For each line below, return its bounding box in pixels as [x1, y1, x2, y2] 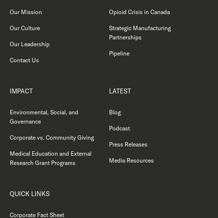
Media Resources [109, 157, 154, 164]
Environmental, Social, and [10, 109, 78, 116]
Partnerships [109, 34, 142, 41]
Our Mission [10, 8, 42, 16]
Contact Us [10, 56, 39, 64]
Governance [10, 118, 41, 125]
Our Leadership [10, 40, 50, 48]
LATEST [109, 87, 131, 95]
